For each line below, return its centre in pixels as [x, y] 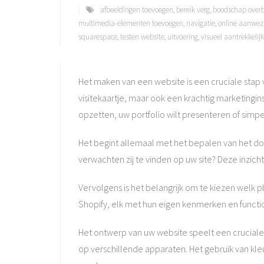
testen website [142, 37]
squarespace [98, 37]
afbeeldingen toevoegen [137, 10]
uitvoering [183, 37]
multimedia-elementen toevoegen [131, 23]
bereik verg [193, 10]
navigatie [201, 23]
